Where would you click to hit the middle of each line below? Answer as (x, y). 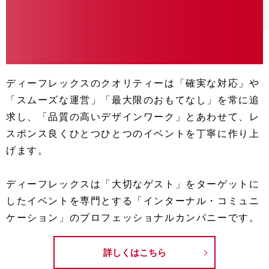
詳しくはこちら (134, 253)
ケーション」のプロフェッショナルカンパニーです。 (133, 218)
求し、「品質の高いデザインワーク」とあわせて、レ (133, 117)
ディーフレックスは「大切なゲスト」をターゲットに (133, 184)
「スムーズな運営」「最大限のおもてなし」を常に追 (133, 100)
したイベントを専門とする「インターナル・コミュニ (133, 201)
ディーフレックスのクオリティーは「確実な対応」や (133, 83)
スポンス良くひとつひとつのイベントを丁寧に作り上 (133, 134)
